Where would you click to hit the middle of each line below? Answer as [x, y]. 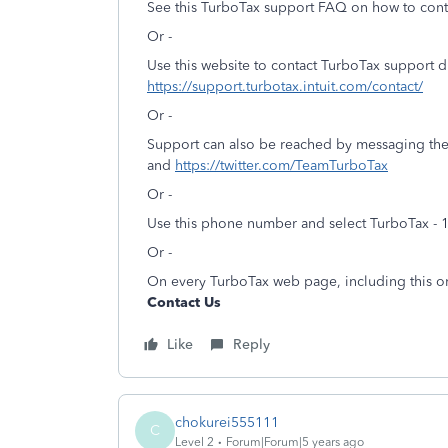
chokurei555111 [227, 422]
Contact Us [184, 302]
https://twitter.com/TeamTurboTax [281, 165]
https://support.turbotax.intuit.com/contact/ [285, 86]
